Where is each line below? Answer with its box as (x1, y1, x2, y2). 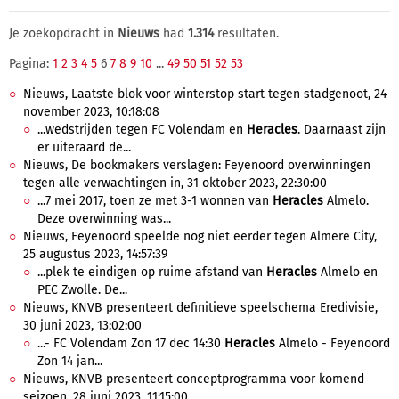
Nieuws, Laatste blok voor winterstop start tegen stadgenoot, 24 (23, 86, 387, 102)
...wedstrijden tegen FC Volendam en (37, 122, 247, 137)
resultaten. (214, 26, 279, 41)
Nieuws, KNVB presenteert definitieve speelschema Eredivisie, (23, 300, 378, 315)
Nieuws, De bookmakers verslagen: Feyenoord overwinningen (23, 158, 370, 173)
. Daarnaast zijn (297, 122, 386, 137)
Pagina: (9, 56, 53, 71)
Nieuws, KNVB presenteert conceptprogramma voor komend (23, 371, 364, 387)
